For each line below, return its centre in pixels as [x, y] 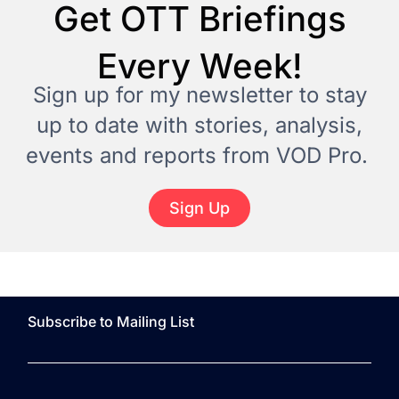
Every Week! [199, 66]
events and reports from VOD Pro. [199, 156]
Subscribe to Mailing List [111, 321]
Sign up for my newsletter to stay [199, 95]
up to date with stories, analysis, [199, 126]
